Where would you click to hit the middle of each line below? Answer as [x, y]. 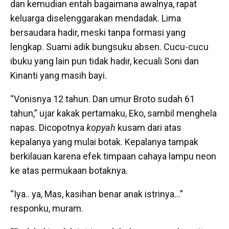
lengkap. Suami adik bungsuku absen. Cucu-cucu [109, 47]
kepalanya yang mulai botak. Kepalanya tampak [104, 142]
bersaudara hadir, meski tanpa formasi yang [98, 33]
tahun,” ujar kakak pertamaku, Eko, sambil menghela [113, 113]
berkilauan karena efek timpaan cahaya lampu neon [113, 156]
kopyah [101, 128]
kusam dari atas [148, 128]
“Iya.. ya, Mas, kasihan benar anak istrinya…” [97, 194]
